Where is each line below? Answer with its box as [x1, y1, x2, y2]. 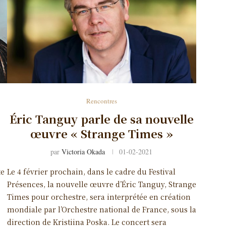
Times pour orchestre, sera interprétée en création [7, 191, 191, 202]
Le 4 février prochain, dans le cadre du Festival [7, 166, 176, 177]
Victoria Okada [62, 146, 105, 156]
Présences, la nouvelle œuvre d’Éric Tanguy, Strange [7, 179, 196, 189]
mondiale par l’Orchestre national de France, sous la [7, 204, 196, 214]
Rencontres [86, 96, 117, 105]
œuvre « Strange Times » [30, 125, 173, 141]
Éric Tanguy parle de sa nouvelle [9, 110, 194, 127]
